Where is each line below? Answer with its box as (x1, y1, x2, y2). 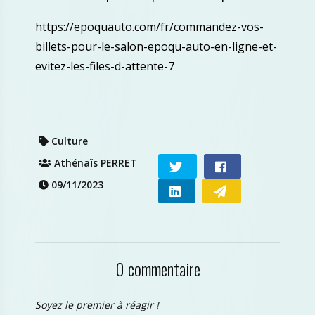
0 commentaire (115, 256, 200, 281)
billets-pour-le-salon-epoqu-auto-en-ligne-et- (35, 39, 277, 54)
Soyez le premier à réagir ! (35, 298, 159, 311)
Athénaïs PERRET (51, 156, 137, 169)
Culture (49, 134, 88, 148)
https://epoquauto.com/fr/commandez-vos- (35, 19, 264, 34)
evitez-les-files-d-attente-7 (35, 58, 174, 74)
